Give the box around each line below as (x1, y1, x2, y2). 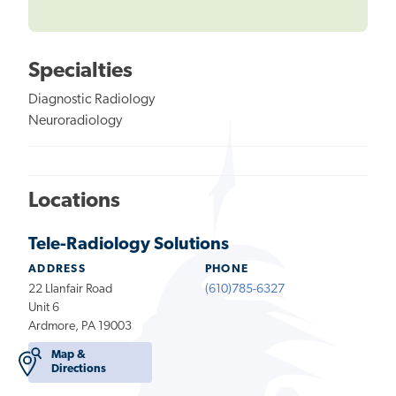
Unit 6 (28, 301, 59, 316)
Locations (28, 191, 120, 213)
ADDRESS (28, 263, 87, 276)
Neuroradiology (28, 114, 122, 129)
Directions (51, 363, 107, 376)
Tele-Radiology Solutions (28, 236, 229, 255)
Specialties (28, 61, 133, 83)
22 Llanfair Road (28, 283, 112, 297)
